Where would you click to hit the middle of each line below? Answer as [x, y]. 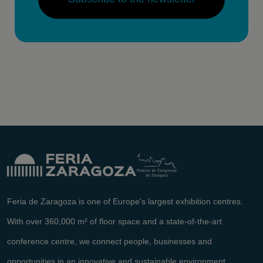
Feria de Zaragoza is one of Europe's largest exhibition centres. [125, 202]
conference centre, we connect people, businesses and [109, 242]
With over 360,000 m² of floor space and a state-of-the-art [114, 222]
